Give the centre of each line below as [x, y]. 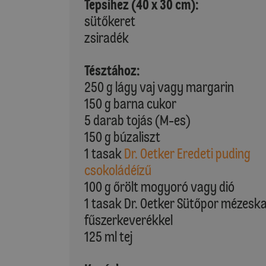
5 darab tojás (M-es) [137, 120]
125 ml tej [108, 237]
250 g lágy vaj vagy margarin [159, 87]
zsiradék [107, 38]
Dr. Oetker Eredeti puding [187, 153]
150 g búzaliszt [122, 137]
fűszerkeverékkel [129, 220]
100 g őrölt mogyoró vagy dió [159, 187]
